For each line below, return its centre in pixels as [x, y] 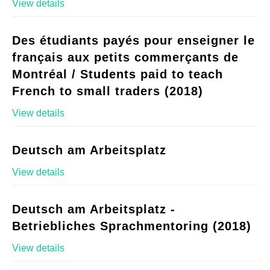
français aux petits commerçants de [125, 58]
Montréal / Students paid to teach [118, 74]
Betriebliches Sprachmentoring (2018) [132, 226]
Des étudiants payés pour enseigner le [133, 41]
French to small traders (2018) [108, 91]
